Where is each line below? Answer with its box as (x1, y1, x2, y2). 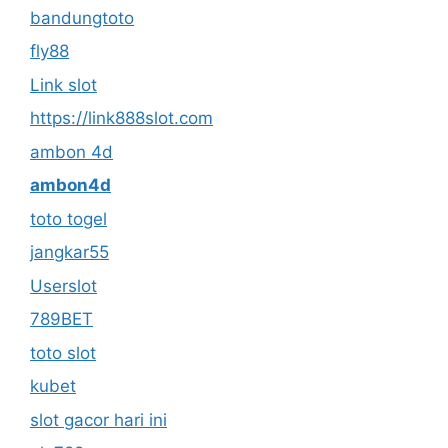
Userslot (30, 275, 97, 296)
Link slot (30, 74, 97, 95)
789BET (30, 309, 93, 329)
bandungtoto (30, 7, 134, 28)
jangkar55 (30, 242, 109, 262)
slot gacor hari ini (30, 409, 167, 430)
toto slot (30, 342, 96, 363)
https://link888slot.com (30, 108, 213, 128)
